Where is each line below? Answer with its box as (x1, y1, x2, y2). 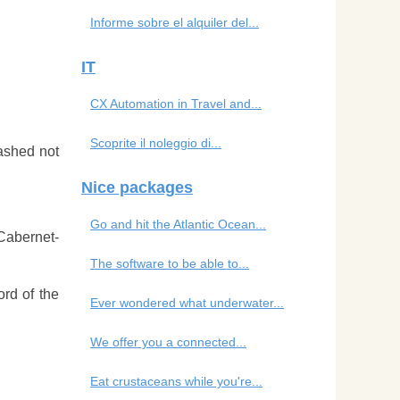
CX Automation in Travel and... (90, 96, 262, 111)
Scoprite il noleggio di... (90, 135, 221, 150)
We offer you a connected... (90, 334, 246, 349)
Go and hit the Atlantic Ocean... (90, 216, 266, 231)
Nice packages (81, 178, 193, 196)
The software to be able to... (90, 255, 249, 271)
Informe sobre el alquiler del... (90, 14, 259, 29)
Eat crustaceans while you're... (90, 373, 262, 388)
